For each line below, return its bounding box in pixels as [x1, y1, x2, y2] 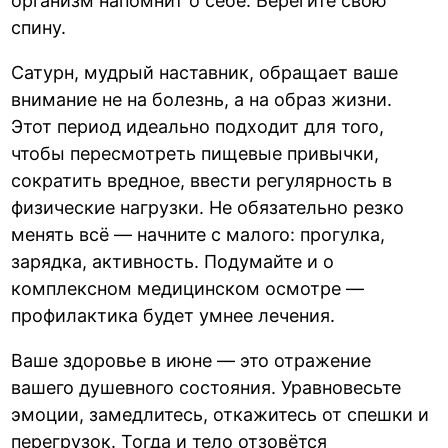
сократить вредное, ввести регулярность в [11, 170, 393, 192]
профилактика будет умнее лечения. [11, 305, 336, 327]
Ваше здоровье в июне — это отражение [11, 350, 372, 372]
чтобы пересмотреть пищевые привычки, [11, 143, 380, 165]
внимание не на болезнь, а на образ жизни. [11, 89, 393, 111]
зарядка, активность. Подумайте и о [11, 251, 335, 273]
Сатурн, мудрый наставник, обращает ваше [11, 62, 399, 84]
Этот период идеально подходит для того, [11, 116, 385, 138]
